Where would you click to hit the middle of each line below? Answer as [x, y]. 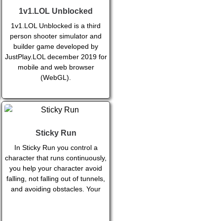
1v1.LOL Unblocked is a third [56, 26]
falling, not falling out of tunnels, [56, 179]
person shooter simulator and [56, 36]
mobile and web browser [56, 67]
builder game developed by [56, 47]
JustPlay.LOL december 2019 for [56, 57]
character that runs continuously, [56, 158]
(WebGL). [56, 78]
